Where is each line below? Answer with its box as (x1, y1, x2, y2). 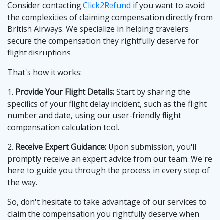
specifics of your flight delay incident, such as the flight (7, 98, 207, 110)
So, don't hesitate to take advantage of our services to (7, 196, 207, 208)
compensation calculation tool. (7, 122, 119, 133)
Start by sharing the (114, 86, 190, 98)
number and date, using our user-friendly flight (7, 110, 181, 121)
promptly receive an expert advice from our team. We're (7, 153, 212, 165)
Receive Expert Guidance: (15, 141, 106, 153)
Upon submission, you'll (106, 141, 196, 153)
